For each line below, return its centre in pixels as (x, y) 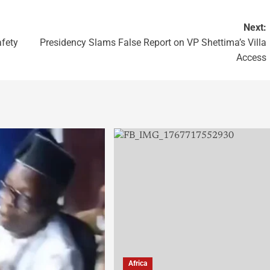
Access (251, 58)
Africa (137, 264)
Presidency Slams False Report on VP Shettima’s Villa (153, 43)
